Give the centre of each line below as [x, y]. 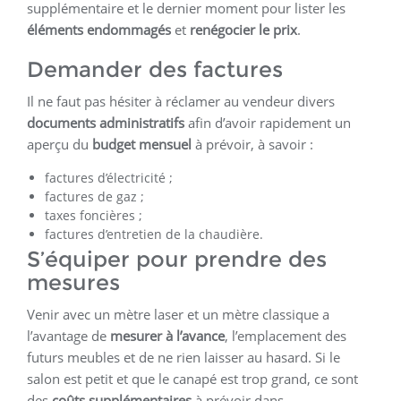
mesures [73, 283]
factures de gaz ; [94, 197]
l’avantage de [68, 336]
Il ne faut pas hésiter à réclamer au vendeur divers [181, 102]
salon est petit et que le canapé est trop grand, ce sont [192, 379]
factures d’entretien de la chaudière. [154, 235]
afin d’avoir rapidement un [268, 123]
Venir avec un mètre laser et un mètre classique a [178, 315]
